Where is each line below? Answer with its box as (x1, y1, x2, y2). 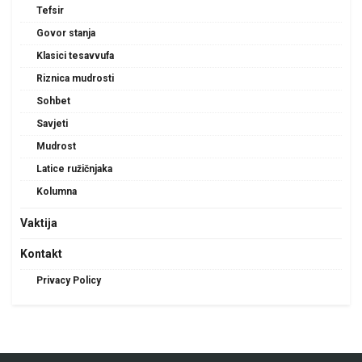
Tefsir (36, 5, 64, 17)
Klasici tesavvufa (36, 50, 114, 62)
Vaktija (20, 217, 57, 230)
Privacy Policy (36, 275, 101, 287)
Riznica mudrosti (36, 73, 114, 85)
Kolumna (36, 186, 77, 198)
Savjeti (36, 118, 68, 130)
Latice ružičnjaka (36, 163, 112, 175)
